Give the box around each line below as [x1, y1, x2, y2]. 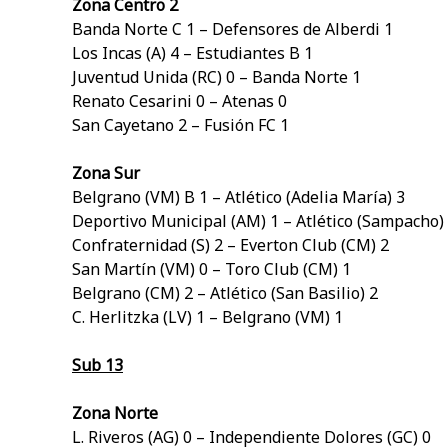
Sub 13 [72, 354, 123, 377]
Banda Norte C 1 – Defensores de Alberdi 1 [72, 18, 393, 41]
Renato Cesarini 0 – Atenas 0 [72, 90, 287, 113]
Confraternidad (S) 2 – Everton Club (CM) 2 [72, 234, 389, 257]
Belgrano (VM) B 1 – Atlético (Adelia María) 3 [72, 186, 405, 209]
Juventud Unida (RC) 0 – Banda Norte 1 [72, 66, 361, 89]
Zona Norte [72, 402, 158, 425]
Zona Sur [72, 162, 140, 185]
